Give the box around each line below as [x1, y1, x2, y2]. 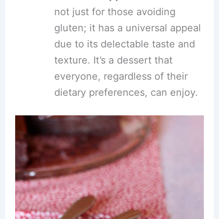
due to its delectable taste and [54, 38, 195, 50]
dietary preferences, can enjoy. [54, 87, 198, 99]
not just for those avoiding [54, 6, 175, 18]
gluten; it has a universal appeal [54, 22, 201, 34]
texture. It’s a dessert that [54, 54, 173, 66]
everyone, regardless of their [54, 70, 188, 83]
